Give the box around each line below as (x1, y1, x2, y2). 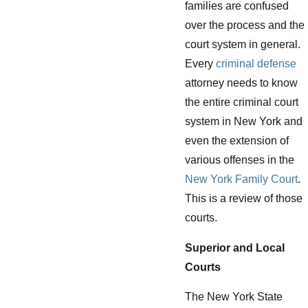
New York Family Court (185, 173, 298, 186)
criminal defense (216, 58, 296, 70)
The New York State (185, 291, 283, 303)
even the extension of (185, 135, 289, 147)
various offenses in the (185, 154, 294, 166)
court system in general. (185, 38, 300, 51)
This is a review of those (185, 192, 302, 205)
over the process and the (185, 19, 305, 32)
